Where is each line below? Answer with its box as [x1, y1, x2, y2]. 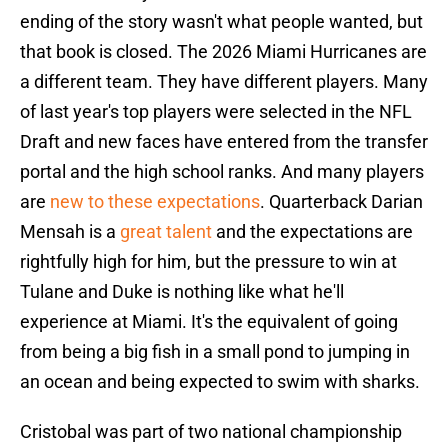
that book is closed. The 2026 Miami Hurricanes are [20, 41, 427, 63]
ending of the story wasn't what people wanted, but [20, 11, 423, 33]
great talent [120, 221, 212, 243]
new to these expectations [50, 191, 260, 213]
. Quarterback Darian [260, 191, 423, 213]
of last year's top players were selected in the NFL [20, 101, 412, 123]
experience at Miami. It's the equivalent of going [20, 311, 398, 333]
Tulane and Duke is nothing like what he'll [20, 281, 344, 303]
